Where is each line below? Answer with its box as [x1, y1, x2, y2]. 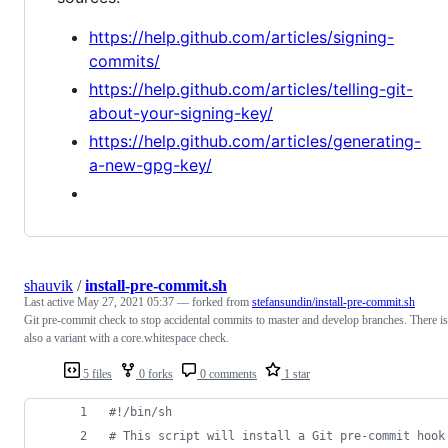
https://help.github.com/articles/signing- [89, 27, 394, 48]
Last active [24, 295, 77, 310]
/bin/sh [123, 405, 172, 420]
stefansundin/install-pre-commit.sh [252, 295, 415, 310]
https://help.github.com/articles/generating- [89, 131, 421, 152]
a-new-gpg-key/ [89, 155, 212, 176]
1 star [281, 367, 310, 382]
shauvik [24, 277, 73, 295]
